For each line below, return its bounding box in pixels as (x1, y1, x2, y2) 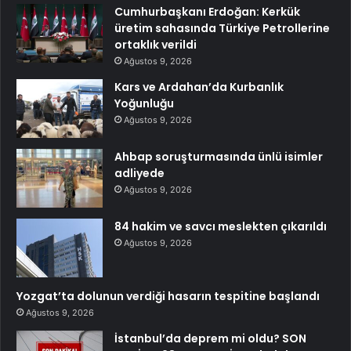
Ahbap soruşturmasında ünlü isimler (114, 149, 323, 165)
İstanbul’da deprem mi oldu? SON (114, 331, 306, 347)
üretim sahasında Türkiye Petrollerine (114, 20, 330, 37)
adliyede (114, 165, 165, 182)
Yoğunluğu (114, 96, 174, 112)
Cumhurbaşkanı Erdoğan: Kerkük (114, 4, 300, 20)
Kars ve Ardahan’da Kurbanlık (114, 79, 284, 96)
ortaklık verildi (114, 37, 197, 53)
